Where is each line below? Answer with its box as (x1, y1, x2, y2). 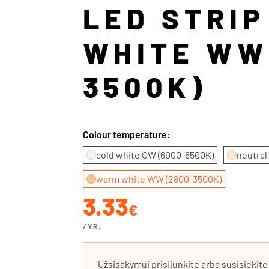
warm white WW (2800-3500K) (95, 173, 222, 184)
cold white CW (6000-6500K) (95, 149, 214, 160)
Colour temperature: (82, 128, 171, 140)
